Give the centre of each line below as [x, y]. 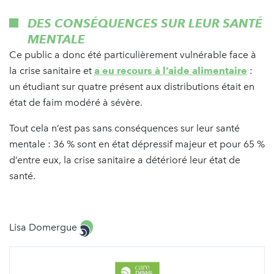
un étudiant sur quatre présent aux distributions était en [132, 87]
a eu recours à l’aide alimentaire [171, 71]
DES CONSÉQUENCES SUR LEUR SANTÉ [145, 24]
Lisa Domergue [44, 228]
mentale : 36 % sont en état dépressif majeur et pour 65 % [137, 144]
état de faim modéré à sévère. [76, 103]
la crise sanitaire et [52, 71]
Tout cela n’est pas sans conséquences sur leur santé [124, 128]
